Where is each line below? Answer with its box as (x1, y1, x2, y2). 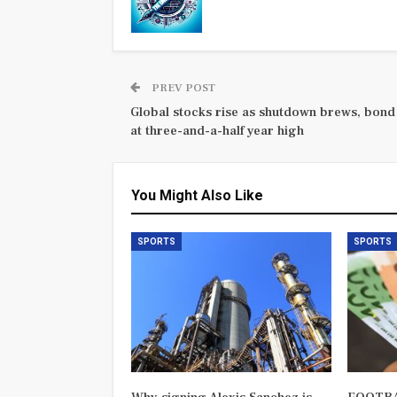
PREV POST (149, 80, 215, 95)
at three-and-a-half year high (130, 121, 304, 139)
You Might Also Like (131, 186, 263, 204)
